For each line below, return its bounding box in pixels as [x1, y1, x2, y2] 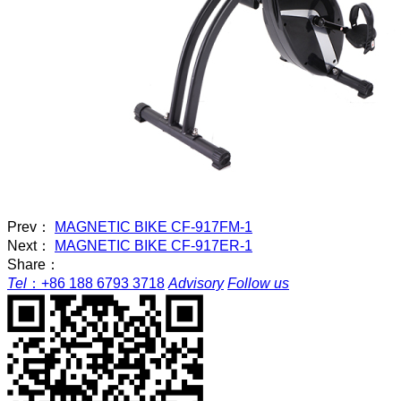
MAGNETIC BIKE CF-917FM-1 [55, 218, 252, 235]
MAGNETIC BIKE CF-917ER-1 [55, 237, 252, 253]
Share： [7, 256, 60, 272]
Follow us [227, 275, 289, 291]
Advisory [168, 275, 224, 291]
